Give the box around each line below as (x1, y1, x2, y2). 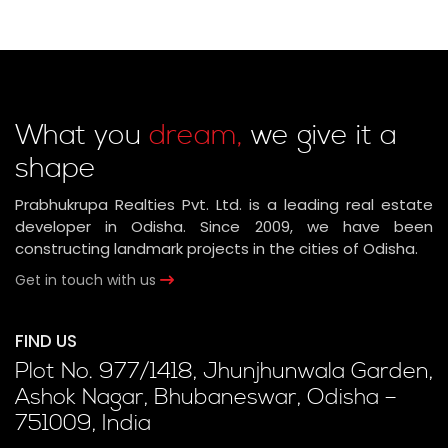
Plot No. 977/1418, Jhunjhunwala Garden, (15, 358, 433, 386)
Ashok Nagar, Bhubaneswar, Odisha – (15, 384, 397, 412)
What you (15, 118, 149, 154)
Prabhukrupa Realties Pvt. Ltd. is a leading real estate (15, 194, 433, 215)
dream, (149, 118, 243, 154)
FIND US (15, 329, 77, 353)
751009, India (15, 410, 151, 438)
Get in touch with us (15, 270, 160, 290)
